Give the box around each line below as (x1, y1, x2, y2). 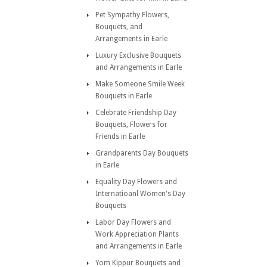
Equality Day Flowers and (95, 178, 177, 186)
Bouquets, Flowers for (95, 120, 167, 129)
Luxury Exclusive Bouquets (95, 51, 181, 60)
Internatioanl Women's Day (95, 190, 185, 198)
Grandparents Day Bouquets (95, 149, 188, 157)
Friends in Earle (95, 132, 145, 141)
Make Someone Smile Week (95, 80, 185, 88)
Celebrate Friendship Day (95, 108, 176, 117)
